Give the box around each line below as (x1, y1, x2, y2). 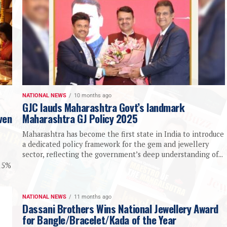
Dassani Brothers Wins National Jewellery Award (22, 201, 218, 217)
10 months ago (74, 92, 111, 99)
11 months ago (74, 194, 111, 201)
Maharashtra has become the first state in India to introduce (22, 129, 224, 139)
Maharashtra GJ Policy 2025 (22, 110, 138, 127)
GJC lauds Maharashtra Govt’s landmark (22, 99, 185, 116)
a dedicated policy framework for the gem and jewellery (22, 139, 209, 149)
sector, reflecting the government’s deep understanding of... (22, 149, 223, 160)
